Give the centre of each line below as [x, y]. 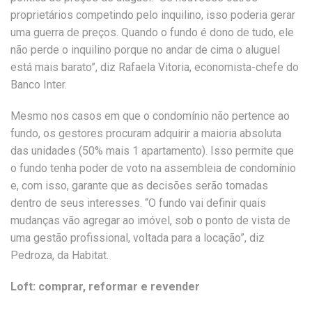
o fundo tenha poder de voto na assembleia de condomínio [153, 168]
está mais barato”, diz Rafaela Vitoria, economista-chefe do [155, 67]
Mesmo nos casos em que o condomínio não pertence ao [150, 116]
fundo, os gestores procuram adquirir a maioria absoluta [146, 133]
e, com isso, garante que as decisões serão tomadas [139, 186]
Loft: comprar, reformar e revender [105, 287]
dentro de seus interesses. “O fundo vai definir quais [138, 203]
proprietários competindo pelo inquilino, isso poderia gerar [153, 15]
